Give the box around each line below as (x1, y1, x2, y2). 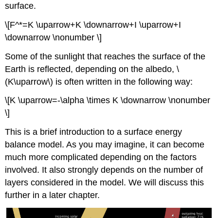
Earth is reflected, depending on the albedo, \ (5, 64, 180, 74)
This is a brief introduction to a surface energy (5, 127, 182, 137)
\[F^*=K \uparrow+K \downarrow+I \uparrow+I (5, 19, 182, 30)
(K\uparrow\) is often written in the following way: (5, 76, 193, 87)
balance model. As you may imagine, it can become (5, 140, 205, 150)
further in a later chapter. (5, 190, 100, 200)
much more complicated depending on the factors (5, 152, 197, 163)
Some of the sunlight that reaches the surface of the (5, 51, 206, 61)
